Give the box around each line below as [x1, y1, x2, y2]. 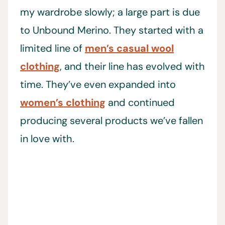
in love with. [20, 132, 74, 146]
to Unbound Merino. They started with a [20, 24, 203, 37]
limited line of [20, 42, 85, 55]
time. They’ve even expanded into [20, 78, 176, 91]
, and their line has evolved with [60, 60, 205, 73]
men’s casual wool [85, 42, 174, 55]
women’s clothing [20, 96, 105, 109]
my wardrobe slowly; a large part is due [20, 6, 200, 19]
